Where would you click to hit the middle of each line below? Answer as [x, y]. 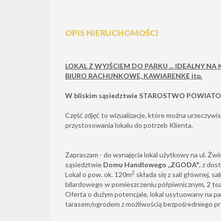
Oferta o [79, 194]
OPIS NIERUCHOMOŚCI [112, 33]
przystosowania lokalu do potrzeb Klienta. [129, 125]
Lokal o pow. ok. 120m [98, 174]
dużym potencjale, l [122, 194]
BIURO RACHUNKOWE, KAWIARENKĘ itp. [134, 76]
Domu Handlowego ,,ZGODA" [150, 165]
